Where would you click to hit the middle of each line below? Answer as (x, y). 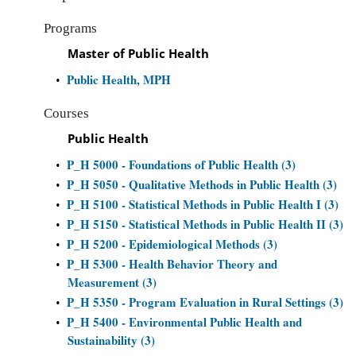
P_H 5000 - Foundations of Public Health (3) (181, 164)
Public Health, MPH (119, 79)
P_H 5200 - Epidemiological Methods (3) (172, 244)
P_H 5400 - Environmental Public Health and (184, 322)
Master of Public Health (138, 53)
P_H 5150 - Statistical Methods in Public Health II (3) (205, 224)
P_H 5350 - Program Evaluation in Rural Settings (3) (205, 302)
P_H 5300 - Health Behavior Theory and (172, 264)
